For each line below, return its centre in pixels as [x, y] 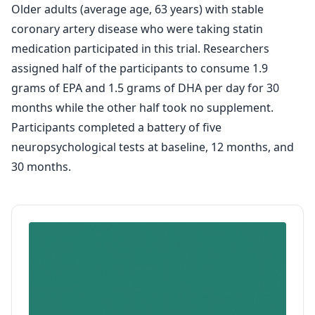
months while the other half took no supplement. [142, 108]
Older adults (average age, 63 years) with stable [137, 9]
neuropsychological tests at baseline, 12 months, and [153, 147]
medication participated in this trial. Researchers [140, 49]
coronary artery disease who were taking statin [137, 29]
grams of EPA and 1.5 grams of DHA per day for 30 [145, 88]
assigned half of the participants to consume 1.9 [140, 68]
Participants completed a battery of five [116, 127]
